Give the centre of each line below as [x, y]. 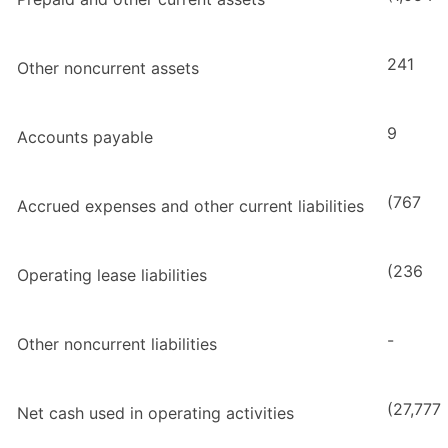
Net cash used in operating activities [155, 413]
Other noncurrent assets [108, 68]
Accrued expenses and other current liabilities [190, 206]
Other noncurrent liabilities [117, 344]
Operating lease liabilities [112, 275]
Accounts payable [85, 137]
